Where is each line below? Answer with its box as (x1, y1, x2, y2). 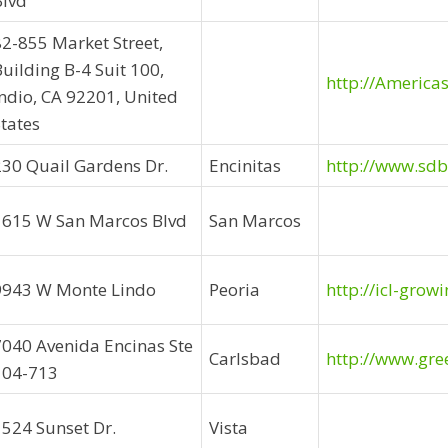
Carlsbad (209, 347, 281, 370)
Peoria (209, 278, 260, 301)
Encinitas (209, 154, 281, 177)
